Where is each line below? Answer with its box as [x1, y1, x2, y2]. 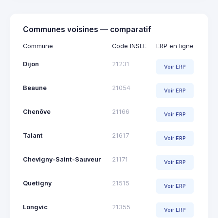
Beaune [23, 84, 47, 91]
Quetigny [23, 179, 52, 187]
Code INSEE [112, 42, 146, 50]
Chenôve [23, 108, 51, 115]
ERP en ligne [156, 42, 194, 50]
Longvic [23, 203, 48, 211]
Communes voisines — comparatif [23, 24, 151, 34]
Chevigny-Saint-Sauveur [23, 155, 101, 163]
